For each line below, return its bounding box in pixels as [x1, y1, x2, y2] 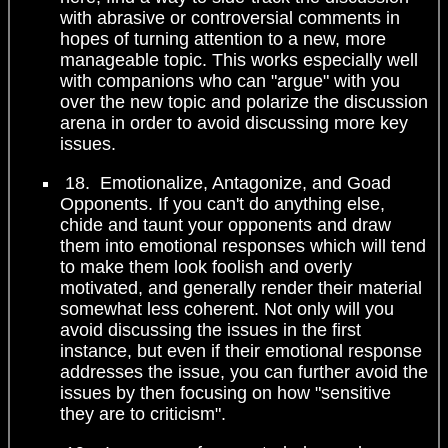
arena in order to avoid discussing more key [60, 112, 408, 133]
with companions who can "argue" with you [60, 70, 400, 91]
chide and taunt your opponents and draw [60, 214, 391, 235]
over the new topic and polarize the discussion [60, 91, 428, 112]
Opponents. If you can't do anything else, [60, 193, 385, 214]
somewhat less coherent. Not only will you [60, 298, 394, 319]
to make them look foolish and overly [60, 256, 352, 277]
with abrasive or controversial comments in [60, 7, 400, 28]
